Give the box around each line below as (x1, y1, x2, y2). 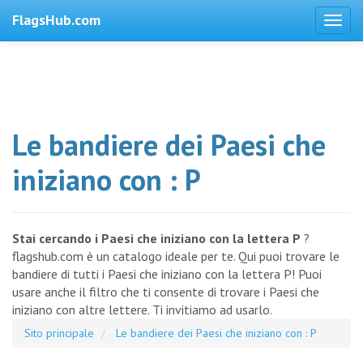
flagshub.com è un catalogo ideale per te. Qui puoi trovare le (12, 248, 340, 264)
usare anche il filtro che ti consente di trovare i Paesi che (12, 284, 319, 300)
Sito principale (24, 326, 94, 340)
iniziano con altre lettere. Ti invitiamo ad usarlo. (12, 301, 272, 318)
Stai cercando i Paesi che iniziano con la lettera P (12, 230, 301, 246)
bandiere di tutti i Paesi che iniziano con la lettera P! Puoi (12, 266, 322, 282)
